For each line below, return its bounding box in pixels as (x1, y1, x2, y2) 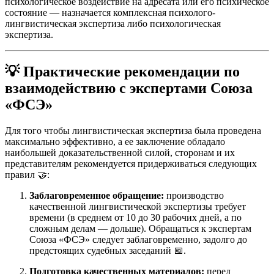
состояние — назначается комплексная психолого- (5, 7, 215, 18)
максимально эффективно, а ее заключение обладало (5, 136, 225, 147)
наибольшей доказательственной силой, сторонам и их (5, 147, 235, 158)
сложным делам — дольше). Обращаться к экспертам (29, 223, 251, 234)
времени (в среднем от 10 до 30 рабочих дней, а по (29, 212, 242, 223)
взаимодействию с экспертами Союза (5, 80, 253, 96)
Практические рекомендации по (23, 63, 240, 80)
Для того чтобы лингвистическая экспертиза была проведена (5, 125, 261, 136)
